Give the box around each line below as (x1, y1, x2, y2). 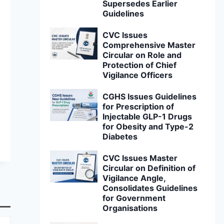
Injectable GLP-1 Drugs (102, 111, 192, 121)
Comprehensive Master (102, 40, 196, 50)
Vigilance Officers (102, 70, 173, 80)
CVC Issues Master (102, 153, 178, 163)
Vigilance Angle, (102, 173, 166, 183)
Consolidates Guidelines (102, 183, 198, 193)
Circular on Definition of (102, 163, 196, 173)
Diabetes (102, 131, 138, 141)
